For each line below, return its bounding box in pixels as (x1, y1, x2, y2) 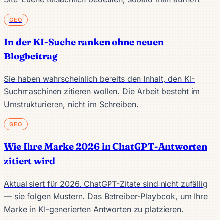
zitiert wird (4, 155, 55, 167)
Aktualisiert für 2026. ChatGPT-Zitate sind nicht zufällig (4, 178, 208, 189)
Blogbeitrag (4, 50, 57, 62)
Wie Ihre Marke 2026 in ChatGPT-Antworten (4, 141, 207, 153)
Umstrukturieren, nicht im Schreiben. (4, 99, 138, 110)
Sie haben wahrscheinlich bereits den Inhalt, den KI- (4, 74, 195, 84)
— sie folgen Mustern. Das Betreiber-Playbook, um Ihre (4, 191, 208, 201)
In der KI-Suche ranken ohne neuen (4, 36, 164, 48)
